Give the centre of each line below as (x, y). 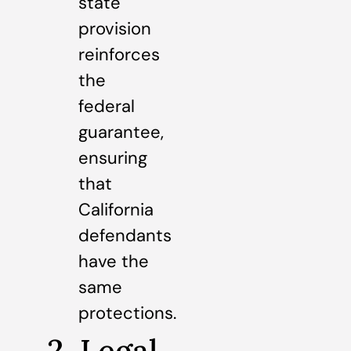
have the (114, 261)
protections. (127, 313)
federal (107, 106)
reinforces (119, 54)
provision (115, 28)
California (116, 209)
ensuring (113, 157)
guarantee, (121, 132)
